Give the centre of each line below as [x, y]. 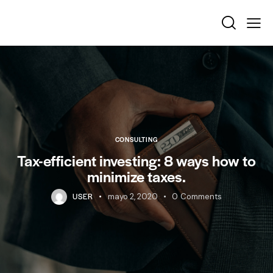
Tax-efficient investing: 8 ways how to [136, 161]
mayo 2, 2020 [133, 197]
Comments [201, 197]
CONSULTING [136, 140]
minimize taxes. [136, 176]
